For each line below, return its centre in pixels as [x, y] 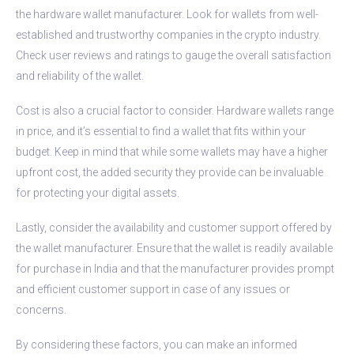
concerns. [41, 309]
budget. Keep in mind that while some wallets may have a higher [172, 151]
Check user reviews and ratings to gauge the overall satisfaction [173, 55]
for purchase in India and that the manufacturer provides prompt [175, 268]
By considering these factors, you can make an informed [156, 344]
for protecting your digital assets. [98, 192]
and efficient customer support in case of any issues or [153, 289]
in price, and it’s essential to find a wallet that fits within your [161, 131]
